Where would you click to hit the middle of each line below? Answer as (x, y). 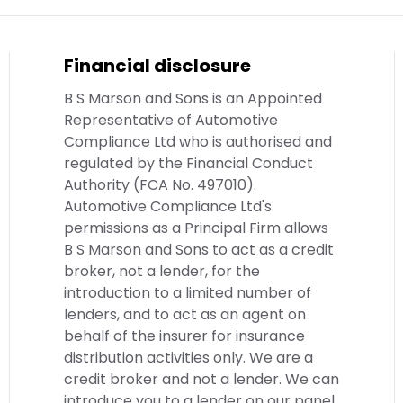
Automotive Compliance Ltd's (168, 207)
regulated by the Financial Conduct (188, 164)
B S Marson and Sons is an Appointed (193, 99)
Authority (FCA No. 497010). (160, 185)
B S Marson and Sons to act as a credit (199, 250)
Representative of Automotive (171, 121)
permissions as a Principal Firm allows (196, 228)
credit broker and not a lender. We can (201, 380)
